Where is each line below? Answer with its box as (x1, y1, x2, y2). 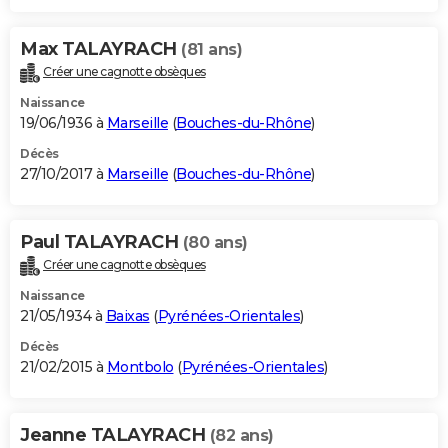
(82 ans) (209, 426, 274, 446)
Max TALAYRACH (20, 38, 181, 61)
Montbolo (106, 358, 174, 377)
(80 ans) (182, 233, 248, 253)
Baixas (105, 307, 150, 326)
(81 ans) (181, 40, 242, 60)
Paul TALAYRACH (20, 231, 183, 254)
